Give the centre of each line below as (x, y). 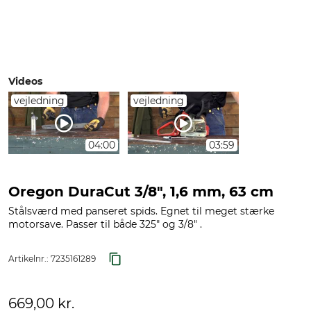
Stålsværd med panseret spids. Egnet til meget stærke (141, 211)
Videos (25, 81)
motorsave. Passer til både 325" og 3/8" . (105, 224)
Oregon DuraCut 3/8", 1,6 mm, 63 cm (141, 192)
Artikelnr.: (30, 259)
